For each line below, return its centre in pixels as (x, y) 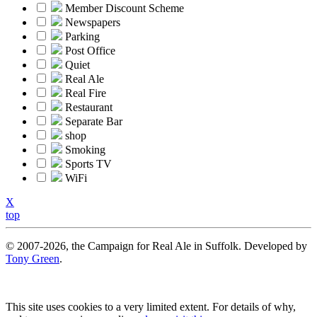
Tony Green (33, 258)
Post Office (90, 50)
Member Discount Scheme (125, 8)
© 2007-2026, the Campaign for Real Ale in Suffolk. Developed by (156, 246)
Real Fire (86, 93)
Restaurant (89, 107)
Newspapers (93, 22)
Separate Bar (94, 121)
